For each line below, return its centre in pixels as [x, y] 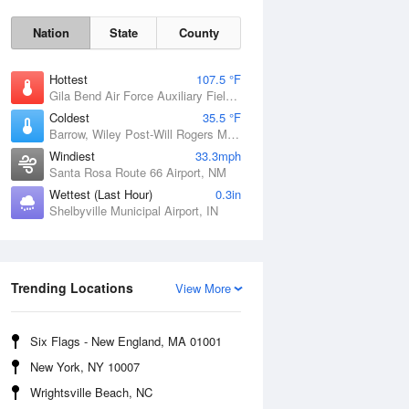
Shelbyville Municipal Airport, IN [134, 210]
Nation [51, 32]
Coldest [69, 117]
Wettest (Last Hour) [101, 194]
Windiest [72, 156]
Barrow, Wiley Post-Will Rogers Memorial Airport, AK [233, 134]
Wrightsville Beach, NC [91, 392]
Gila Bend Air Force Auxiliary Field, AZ [231, 95]
